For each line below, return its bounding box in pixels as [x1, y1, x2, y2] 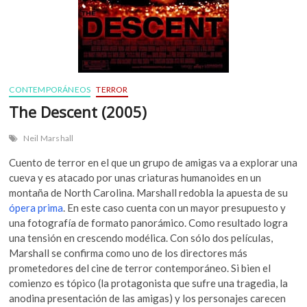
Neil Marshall [23, 132, 74, 143]
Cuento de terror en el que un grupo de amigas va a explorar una [9, 156, 298, 169]
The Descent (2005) [9, 101, 147, 122]
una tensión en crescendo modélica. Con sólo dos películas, [9, 231, 273, 244]
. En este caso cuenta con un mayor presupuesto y [63, 201, 286, 214]
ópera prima [9, 201, 64, 214]
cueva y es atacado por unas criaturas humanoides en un [9, 171, 262, 184]
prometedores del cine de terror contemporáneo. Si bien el [9, 261, 271, 274]
